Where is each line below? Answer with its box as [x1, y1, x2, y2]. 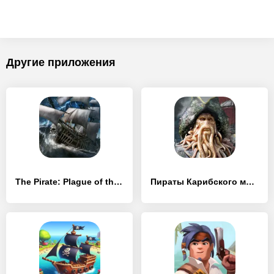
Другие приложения [6, 56, 116, 68]
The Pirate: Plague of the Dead [114, 177, 122, 187]
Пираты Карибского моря [246, 177, 254, 187]
